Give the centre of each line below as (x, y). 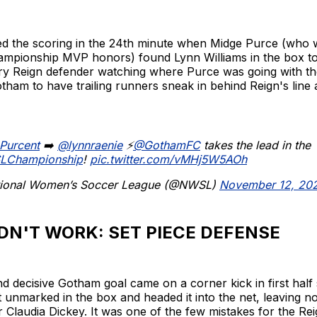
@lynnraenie (90, 145)
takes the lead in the (255, 145)
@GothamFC (167, 145)
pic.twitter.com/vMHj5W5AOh (168, 159)
